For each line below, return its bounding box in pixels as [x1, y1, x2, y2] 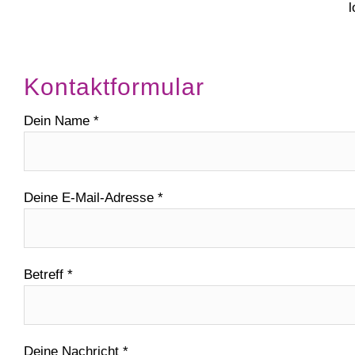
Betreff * [24, 267, 73, 282]
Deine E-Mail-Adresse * [24, 190, 163, 205]
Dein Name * [24, 113, 99, 128]
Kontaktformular [24, 74, 204, 100]
